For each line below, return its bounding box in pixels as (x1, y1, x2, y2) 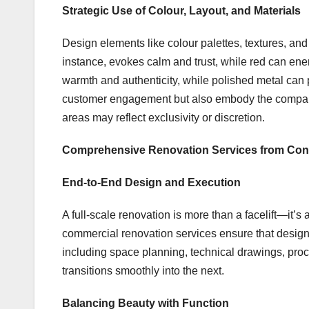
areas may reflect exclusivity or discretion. (62, 112, 265, 124)
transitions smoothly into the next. (62, 265, 224, 277)
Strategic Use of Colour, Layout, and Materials (62, 5, 301, 17)
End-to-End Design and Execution (62, 177, 241, 189)
